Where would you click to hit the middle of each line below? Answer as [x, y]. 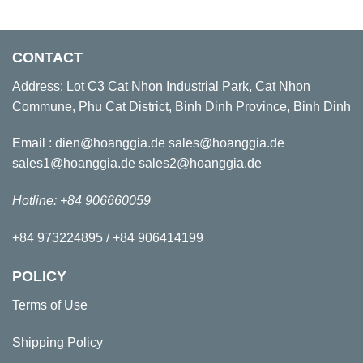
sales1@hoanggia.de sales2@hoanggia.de [137, 164]
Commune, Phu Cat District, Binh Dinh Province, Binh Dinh [181, 106]
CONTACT [47, 57]
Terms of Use [50, 305]
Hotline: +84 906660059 [81, 201]
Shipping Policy [58, 342]
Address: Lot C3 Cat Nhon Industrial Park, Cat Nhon [161, 86]
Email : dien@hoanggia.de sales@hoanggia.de [148, 143]
